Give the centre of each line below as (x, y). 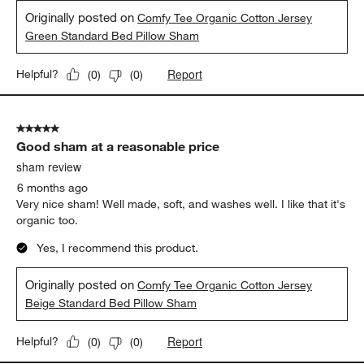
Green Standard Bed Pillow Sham (113, 36)
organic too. (48, 221)
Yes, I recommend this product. (118, 248)
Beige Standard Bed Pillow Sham (111, 303)
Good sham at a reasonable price (118, 147)
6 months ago (53, 188)
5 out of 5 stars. (57, 129)
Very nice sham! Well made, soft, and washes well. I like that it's (181, 204)
